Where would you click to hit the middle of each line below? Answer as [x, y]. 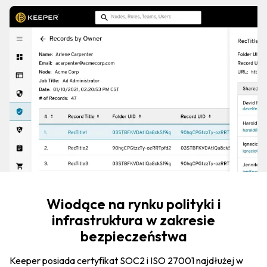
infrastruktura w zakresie [133, 220]
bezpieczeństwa [133, 236]
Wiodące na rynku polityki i [133, 204]
